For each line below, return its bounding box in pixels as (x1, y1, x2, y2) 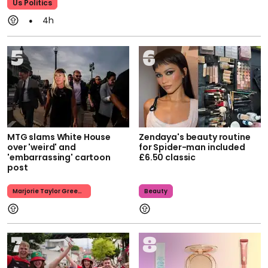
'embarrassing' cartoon (7, 151, 111, 163)
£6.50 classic (139, 151, 196, 163)
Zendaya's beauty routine (139, 130, 251, 143)
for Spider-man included (139, 141, 245, 153)
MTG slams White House (7, 130, 111, 143)
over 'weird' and (7, 141, 76, 153)
